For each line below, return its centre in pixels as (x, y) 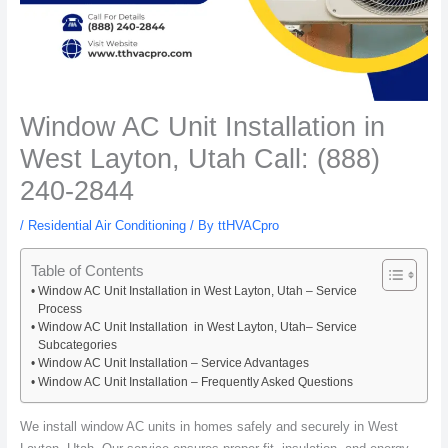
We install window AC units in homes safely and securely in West (208, 426)
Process (59, 308)
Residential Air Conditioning (106, 226)
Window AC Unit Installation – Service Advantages (173, 362)
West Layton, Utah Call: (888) (199, 159)
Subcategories (77, 344)
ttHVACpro (248, 226)
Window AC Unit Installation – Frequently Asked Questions (195, 381)
